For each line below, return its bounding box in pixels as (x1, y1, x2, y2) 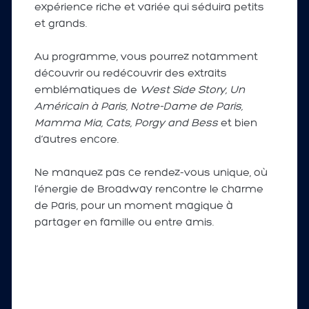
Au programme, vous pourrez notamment (34, 52, 258, 63)
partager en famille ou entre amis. (34, 217, 214, 229)
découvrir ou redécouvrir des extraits (34, 68, 227, 80)
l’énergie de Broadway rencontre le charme (34, 184, 263, 196)
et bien (217, 118, 257, 130)
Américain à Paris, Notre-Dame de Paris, (34, 101, 243, 113)
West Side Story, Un (139, 85, 245, 97)
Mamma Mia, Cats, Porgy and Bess (34, 118, 218, 130)
